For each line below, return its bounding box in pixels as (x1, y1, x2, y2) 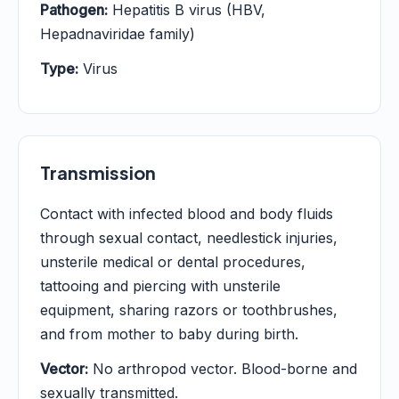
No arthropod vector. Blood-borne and (88, 360, 357, 378)
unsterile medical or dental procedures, (40, 253, 305, 271)
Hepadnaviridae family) (40, 25, 195, 43)
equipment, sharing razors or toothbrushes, (40, 301, 338, 319)
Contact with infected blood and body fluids (40, 205, 333, 223)
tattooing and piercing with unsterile (40, 277, 281, 295)
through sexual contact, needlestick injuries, (40, 229, 338, 247)
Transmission (40, 161, 156, 183)
